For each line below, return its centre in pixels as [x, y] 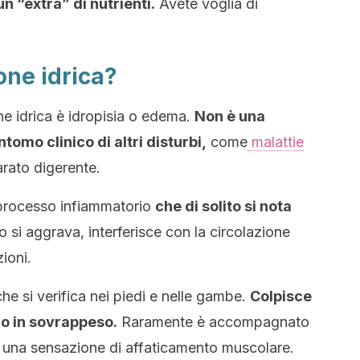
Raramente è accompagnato [213, 322]
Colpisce [281, 296]
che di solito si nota [223, 206]
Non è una [230, 116]
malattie [276, 142]
